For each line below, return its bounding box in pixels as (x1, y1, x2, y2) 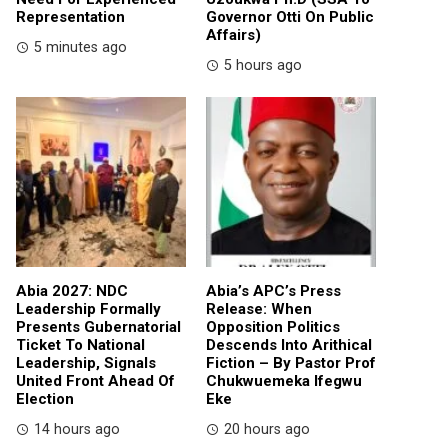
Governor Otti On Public (206, 7, 374, 26)
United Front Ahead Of (16, 371, 175, 390)
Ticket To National (16, 335, 145, 354)
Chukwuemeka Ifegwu (206, 371, 362, 390)
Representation (16, 7, 125, 26)
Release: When (206, 299, 312, 318)
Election (16, 389, 74, 408)
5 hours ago (224, 56, 302, 74)
